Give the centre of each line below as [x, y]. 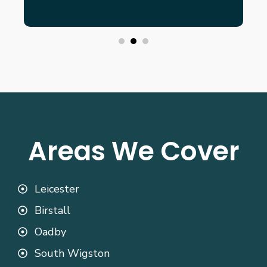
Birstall [52, 211]
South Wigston [72, 254]
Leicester [57, 189]
